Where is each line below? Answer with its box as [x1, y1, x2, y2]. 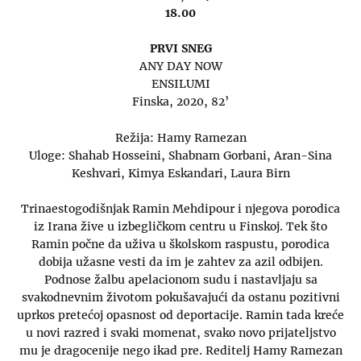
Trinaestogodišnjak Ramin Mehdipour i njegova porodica [21, 201, 340, 217]
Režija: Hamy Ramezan [114, 130, 247, 145]
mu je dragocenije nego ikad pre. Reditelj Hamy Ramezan [19, 343, 342, 359]
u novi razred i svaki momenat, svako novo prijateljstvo [25, 326, 336, 341]
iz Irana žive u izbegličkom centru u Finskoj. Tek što [34, 219, 327, 234]
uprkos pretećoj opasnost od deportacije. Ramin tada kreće [17, 308, 344, 323]
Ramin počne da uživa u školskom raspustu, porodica [31, 237, 330, 252]
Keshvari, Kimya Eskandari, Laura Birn [71, 165, 290, 180]
